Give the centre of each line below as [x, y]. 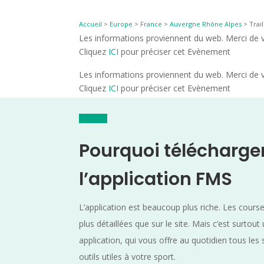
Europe [121, 24]
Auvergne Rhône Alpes [206, 24]
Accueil [91, 24]
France [151, 24]
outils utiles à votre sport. [128, 257]
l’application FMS [156, 179]
